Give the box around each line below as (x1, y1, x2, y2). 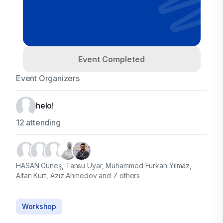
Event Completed (78, 54, 145, 64)
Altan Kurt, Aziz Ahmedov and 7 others (16, 171, 140, 180)
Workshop (22, 202, 57, 211)
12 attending (16, 117, 61, 127)
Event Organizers (16, 73, 80, 83)
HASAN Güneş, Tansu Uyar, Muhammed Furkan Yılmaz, (16, 161, 192, 170)
